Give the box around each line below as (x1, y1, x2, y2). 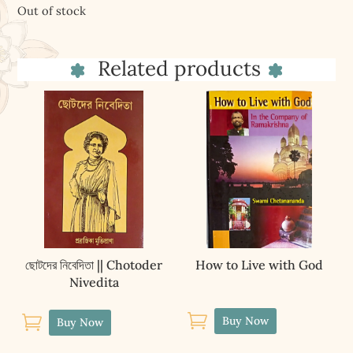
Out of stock (17, 3, 87, 19)
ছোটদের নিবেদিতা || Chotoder (25, 256, 163, 273)
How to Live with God (195, 256, 323, 273)
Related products (91, 55, 261, 82)
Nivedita (69, 273, 119, 290)
